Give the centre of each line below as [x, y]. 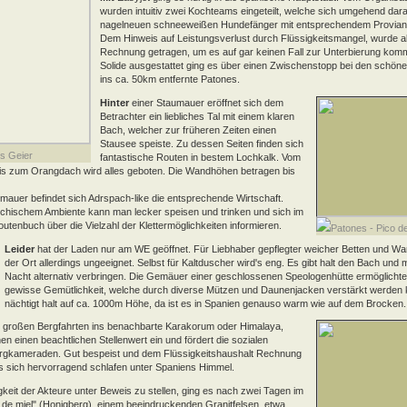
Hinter [114, 102]
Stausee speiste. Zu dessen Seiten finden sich [202, 143]
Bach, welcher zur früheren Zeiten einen [188, 129]
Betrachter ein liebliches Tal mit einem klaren [197, 116]
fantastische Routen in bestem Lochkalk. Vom [200, 157]
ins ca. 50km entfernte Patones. [170, 79]
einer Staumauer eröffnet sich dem [206, 102]
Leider [20, 248]
